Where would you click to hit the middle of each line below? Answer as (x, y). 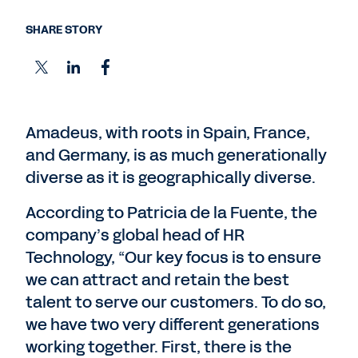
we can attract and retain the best (157, 280)
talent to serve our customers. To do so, (176, 302)
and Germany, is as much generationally (176, 155)
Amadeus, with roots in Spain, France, (168, 133)
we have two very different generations (173, 324)
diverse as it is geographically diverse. (171, 177)
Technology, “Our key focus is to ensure (173, 257)
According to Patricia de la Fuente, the (171, 213)
